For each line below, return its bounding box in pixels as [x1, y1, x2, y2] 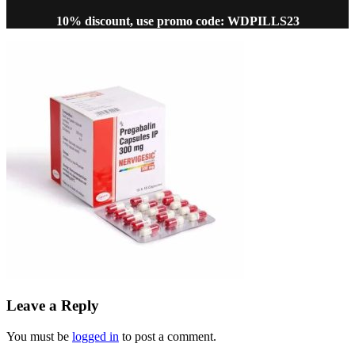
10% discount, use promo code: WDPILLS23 [55, 14, 300, 29]
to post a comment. [119, 329, 216, 343]
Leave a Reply [6, 297, 99, 314]
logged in [72, 329, 119, 343]
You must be [6, 329, 72, 343]
